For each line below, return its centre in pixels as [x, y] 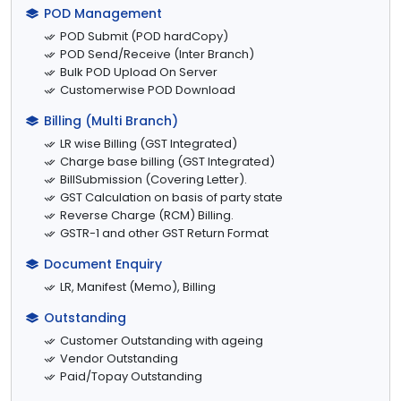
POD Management [103, 13]
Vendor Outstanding [119, 358]
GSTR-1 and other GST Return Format [164, 233]
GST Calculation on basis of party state [171, 197]
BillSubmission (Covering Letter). [154, 179]
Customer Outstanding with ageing [162, 340]
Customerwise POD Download [148, 90]
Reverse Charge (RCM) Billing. [147, 215]
